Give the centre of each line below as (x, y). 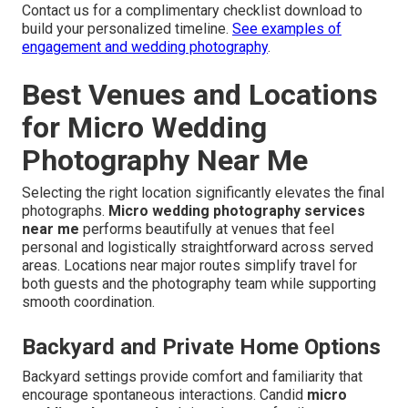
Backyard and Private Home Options (201, 347)
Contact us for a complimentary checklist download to (192, 11)
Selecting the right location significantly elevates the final (203, 193)
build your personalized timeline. (127, 29)
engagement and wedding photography (145, 47)
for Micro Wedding (144, 128)
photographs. (65, 211)
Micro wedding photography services (237, 211)
